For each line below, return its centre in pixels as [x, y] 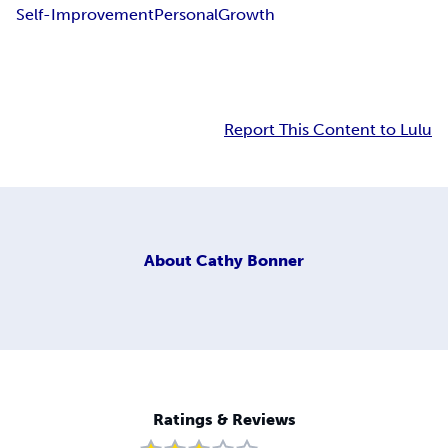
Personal [186, 15]
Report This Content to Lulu [328, 130]
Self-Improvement [85, 15]
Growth [246, 15]
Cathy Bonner [250, 260]
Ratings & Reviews [224, 420]
